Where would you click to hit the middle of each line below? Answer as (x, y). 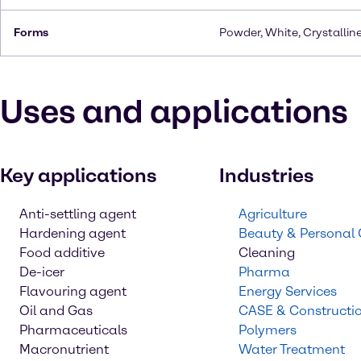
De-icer (42, 272)
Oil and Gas (56, 311)
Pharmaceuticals (73, 330)
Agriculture (273, 214)
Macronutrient (64, 349)
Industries (267, 175)
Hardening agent (73, 233)
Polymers (268, 330)
